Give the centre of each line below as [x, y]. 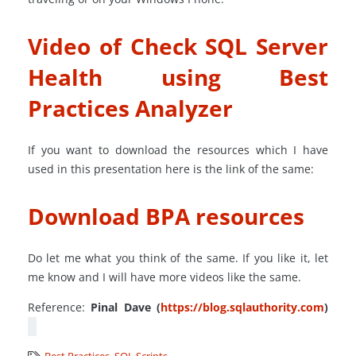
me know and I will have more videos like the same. [164, 277]
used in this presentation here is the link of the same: [171, 169]
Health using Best [178, 77]
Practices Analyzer [130, 108]
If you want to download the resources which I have [178, 150]
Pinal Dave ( [123, 307]
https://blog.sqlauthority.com [242, 307]
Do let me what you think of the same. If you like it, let [178, 258]
